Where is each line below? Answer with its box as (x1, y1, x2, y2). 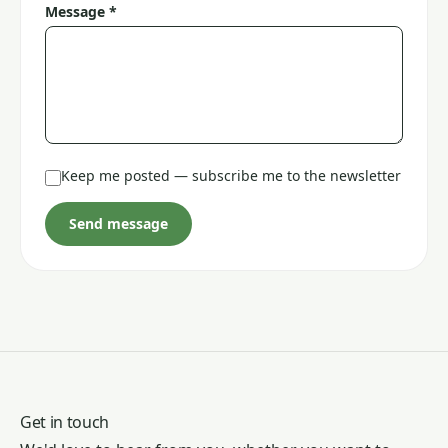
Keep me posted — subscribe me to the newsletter (61, 166, 401, 185)
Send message (69, 214, 168, 233)
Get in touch (20, 411, 110, 433)
